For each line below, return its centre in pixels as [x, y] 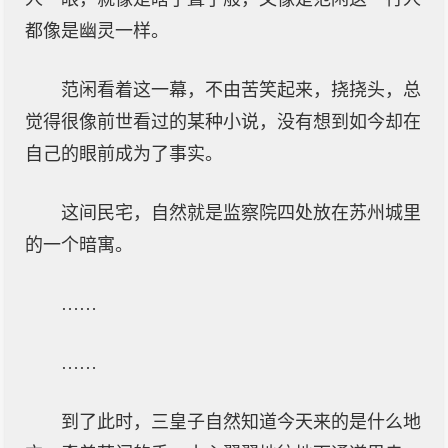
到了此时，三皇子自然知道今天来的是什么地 [241, 422]
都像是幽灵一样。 [97, 31]
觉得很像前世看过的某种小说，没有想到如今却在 [223, 122]
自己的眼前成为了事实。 [124, 154]
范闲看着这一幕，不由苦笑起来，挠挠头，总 [241, 90]
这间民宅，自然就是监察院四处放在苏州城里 [241, 213]
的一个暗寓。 [79, 245]
